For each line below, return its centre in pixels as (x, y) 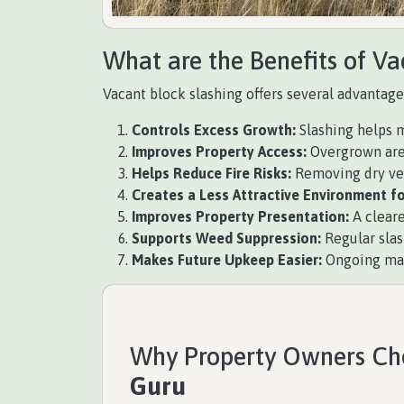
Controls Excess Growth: (214, 130)
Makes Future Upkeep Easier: (227, 260)
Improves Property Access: (219, 151)
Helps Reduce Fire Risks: (211, 173)
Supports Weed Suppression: (226, 238)
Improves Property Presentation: (240, 216)
